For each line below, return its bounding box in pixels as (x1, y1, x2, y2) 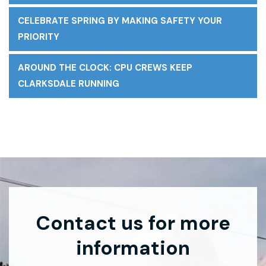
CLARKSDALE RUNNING (18, 78, 119, 90)
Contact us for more (36, 210, 230, 236)
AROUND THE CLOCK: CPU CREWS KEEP (18, 62, 192, 74)
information (76, 235, 190, 261)
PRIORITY (18, 31, 59, 43)
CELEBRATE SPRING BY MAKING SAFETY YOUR (18, 15, 222, 27)
